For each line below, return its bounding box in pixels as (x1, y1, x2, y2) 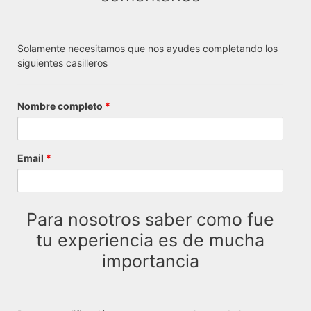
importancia (101, 251, 199, 272)
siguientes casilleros (17, 56, 108, 69)
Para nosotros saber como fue (26, 209, 274, 230)
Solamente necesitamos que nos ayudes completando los (17, 42, 278, 54)
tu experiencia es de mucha (36, 230, 264, 251)
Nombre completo (17, 99, 105, 112)
